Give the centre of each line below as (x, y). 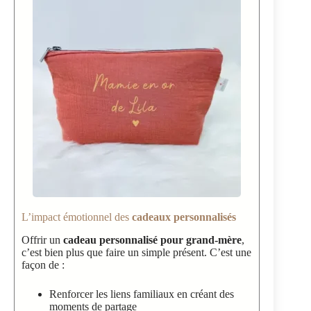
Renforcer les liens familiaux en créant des (142, 294)
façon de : (43, 264)
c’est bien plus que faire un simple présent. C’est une (136, 252)
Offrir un (42, 239)
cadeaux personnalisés (184, 217)
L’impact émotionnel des (77, 217)
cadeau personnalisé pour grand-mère (152, 239)
